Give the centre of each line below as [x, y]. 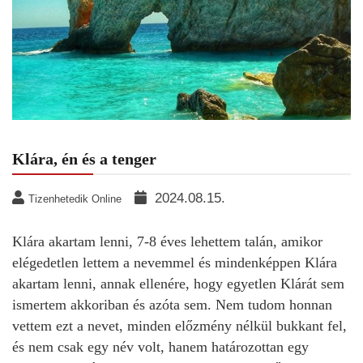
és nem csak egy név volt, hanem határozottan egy [160, 347]
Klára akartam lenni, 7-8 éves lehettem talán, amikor [167, 241]
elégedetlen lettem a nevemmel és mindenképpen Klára [175, 263]
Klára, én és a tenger [84, 159]
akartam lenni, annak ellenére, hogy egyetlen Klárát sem [178, 284]
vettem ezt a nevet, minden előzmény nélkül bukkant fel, [179, 326]
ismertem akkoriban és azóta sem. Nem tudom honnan [172, 305]
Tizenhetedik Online [75, 199]
